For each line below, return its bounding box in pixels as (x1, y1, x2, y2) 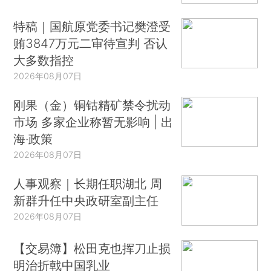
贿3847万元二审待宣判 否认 (13, 35, 168, 51)
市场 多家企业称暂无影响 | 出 (13, 114, 174, 129)
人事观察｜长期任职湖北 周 (13, 175, 163, 191)
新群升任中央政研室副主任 (13, 192, 159, 208)
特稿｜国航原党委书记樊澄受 (13, 18, 171, 34)
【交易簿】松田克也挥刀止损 (13, 241, 171, 256)
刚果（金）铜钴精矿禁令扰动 (13, 97, 171, 113)
